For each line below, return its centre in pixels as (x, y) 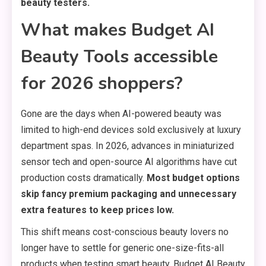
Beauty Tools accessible (119, 57)
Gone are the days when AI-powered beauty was (121, 114)
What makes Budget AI (118, 30)
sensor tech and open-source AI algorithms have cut (129, 162)
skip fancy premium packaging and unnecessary (129, 194)
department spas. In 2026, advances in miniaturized (127, 146)
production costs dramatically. (84, 178)
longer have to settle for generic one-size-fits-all (122, 248)
